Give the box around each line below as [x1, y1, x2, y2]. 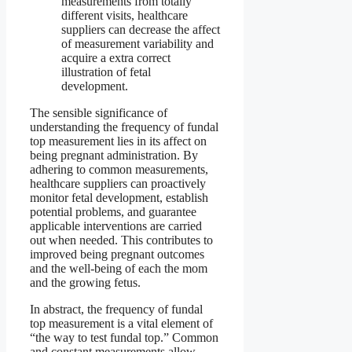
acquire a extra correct [61, 50, 170, 64]
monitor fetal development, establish [30, 190, 208, 204]
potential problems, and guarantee [30, 204, 196, 218]
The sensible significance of [30, 105, 167, 119]
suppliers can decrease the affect [61, 22, 220, 36]
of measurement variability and [61, 36, 214, 50]
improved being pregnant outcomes [30, 247, 204, 261]
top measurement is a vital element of [30, 316, 213, 330]
